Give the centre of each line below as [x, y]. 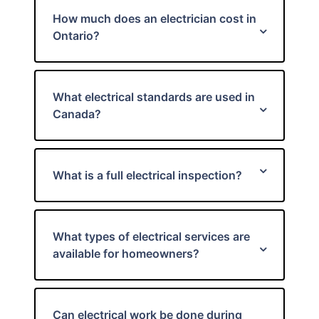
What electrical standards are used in [154, 97]
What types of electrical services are [151, 236]
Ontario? [76, 36]
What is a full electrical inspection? [147, 175]
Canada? [77, 114]
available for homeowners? [126, 253]
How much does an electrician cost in [155, 19]
